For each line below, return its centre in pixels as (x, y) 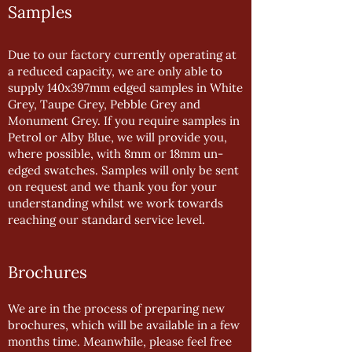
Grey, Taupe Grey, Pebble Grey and (104, 104)
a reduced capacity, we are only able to (115, 71)
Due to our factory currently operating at (122, 55)
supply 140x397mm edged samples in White (125, 88)
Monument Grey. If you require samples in (124, 121)
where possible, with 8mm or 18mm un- (115, 154)
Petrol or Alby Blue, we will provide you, (117, 137)
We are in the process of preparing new (116, 308)
